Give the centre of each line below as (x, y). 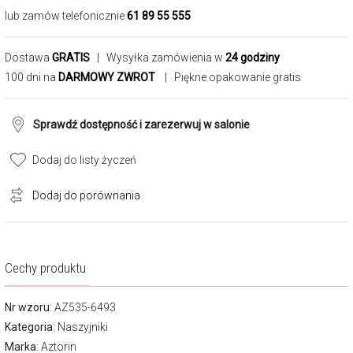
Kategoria (29, 327)
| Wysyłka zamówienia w (158, 58)
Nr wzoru (27, 307)
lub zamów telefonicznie (66, 16)
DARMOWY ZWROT (107, 77)
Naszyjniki (83, 327)
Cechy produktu (45, 268)
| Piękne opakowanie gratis (230, 77)
